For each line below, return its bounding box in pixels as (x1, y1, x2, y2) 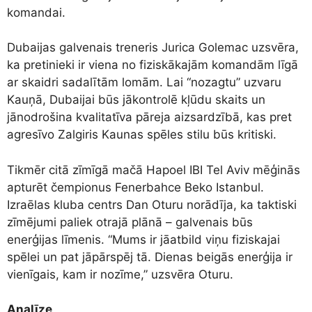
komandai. (7, 5, 65, 19)
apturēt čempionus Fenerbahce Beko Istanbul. (7, 180, 264, 194)
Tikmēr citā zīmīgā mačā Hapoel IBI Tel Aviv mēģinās (7, 162, 300, 177)
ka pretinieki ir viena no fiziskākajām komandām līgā (7, 58, 298, 72)
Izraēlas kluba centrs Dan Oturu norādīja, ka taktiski (7, 197, 297, 212)
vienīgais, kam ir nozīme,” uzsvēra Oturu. (7, 267, 233, 281)
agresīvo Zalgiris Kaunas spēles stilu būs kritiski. (7, 127, 276, 142)
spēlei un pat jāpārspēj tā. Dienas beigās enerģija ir (7, 249, 292, 264)
